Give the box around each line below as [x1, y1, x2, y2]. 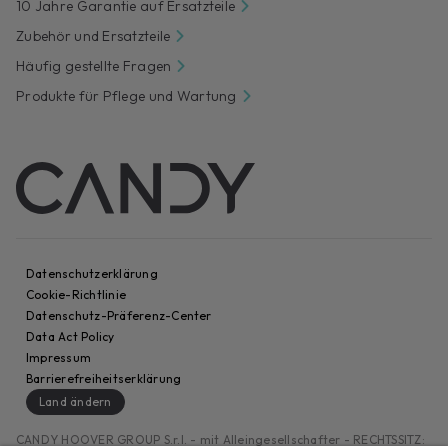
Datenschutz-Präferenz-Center [26, 307, 212, 323]
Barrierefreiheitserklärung [26, 370, 182, 386]
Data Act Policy [26, 328, 115, 344]
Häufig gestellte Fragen [16, 56, 172, 75]
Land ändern [39, 393, 112, 409]
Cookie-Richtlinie [26, 286, 127, 302]
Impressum [26, 349, 92, 365]
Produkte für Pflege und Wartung [16, 86, 237, 105]
